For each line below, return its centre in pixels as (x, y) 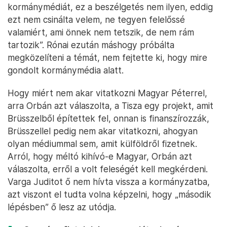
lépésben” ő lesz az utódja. (62, 207)
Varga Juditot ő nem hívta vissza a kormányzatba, (109, 182)
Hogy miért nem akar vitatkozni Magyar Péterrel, (107, 93)
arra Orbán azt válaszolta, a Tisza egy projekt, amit (110, 106)
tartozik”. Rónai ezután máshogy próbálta (91, 45)
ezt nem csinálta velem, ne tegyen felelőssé (96, 20)
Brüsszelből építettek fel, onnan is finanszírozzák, (108, 119)
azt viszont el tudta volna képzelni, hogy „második (109, 195)
